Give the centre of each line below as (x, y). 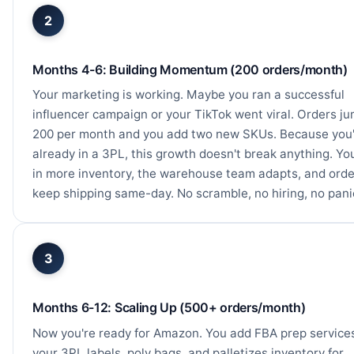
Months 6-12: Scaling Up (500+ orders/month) (169, 308)
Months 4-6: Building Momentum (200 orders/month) (190, 69)
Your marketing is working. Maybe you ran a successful (188, 95)
